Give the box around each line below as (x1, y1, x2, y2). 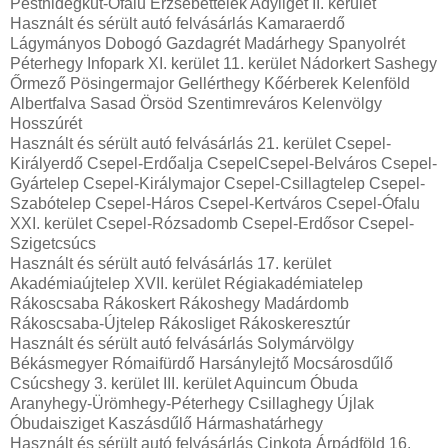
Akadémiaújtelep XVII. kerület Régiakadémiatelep (10, 274, 363, 292)
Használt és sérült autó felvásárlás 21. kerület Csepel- (10, 134, 391, 152)
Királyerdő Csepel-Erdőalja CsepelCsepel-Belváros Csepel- (10, 154, 437, 172)
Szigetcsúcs (10, 234, 96, 252)
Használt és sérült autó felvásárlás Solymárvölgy (10, 334, 354, 352)
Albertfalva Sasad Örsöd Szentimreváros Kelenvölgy (10, 94, 382, 112)
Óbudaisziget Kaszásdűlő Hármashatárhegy (10, 414, 323, 432)
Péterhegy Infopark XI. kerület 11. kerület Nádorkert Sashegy (10, 54, 437, 72)
